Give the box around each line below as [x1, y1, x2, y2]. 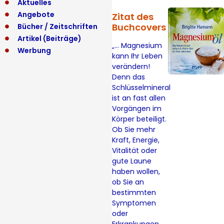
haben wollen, [112, 166, 160, 177]
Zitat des [112, 10, 153, 23]
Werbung [17, 45, 51, 55]
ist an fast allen [112, 93, 165, 103]
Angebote [17, 9, 54, 19]
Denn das [112, 72, 145, 82]
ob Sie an [112, 177, 144, 187]
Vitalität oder [112, 145, 157, 156]
